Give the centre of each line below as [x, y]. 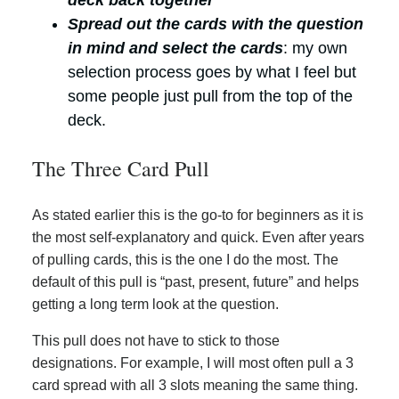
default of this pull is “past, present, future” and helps [195, 282]
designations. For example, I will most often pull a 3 [193, 363]
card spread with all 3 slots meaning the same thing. [195, 386]
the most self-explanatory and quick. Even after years [198, 238]
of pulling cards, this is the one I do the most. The [185, 260]
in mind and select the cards [175, 49]
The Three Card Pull [121, 169]
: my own [315, 49]
